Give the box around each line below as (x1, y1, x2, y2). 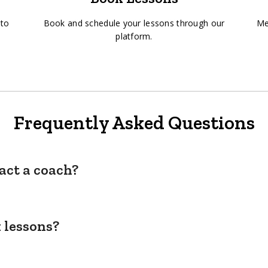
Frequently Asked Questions (13, 111, 255, 134)
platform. (115, 31, 153, 42)
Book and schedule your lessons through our (43, 17, 225, 29)
